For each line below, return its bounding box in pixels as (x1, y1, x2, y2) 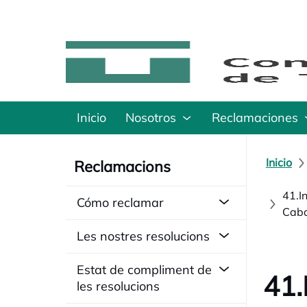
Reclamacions (74, 157, 171, 176)
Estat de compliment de (77, 262, 212, 278)
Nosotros (125, 110, 176, 125)
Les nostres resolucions (77, 228, 210, 244)
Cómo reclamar (77, 195, 164, 210)
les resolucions (77, 278, 160, 294)
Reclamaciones (212, 110, 298, 125)
